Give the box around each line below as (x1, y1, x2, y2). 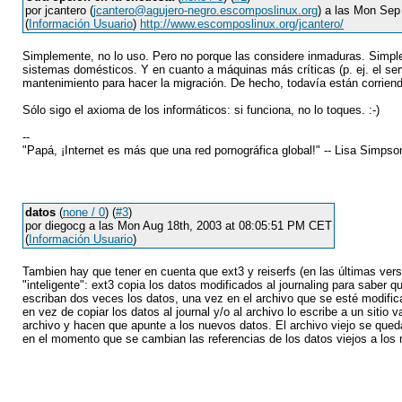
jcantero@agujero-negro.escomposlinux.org (93, 4, 318, 17)
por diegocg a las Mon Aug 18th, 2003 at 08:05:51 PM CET (25, 219, 332, 232)
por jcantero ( (25, 4, 93, 17)
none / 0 (63, 205, 105, 219)
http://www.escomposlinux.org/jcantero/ (140, 17, 344, 31)
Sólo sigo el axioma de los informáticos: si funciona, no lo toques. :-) (22, 103, 380, 117)
